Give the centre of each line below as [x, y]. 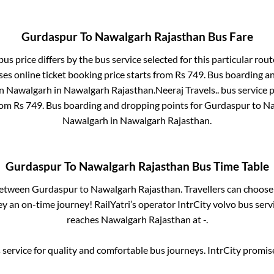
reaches [83, 220]
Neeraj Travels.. [187, 89]
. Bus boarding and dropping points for [123, 105]
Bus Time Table [229, 167]
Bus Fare [229, 36]
